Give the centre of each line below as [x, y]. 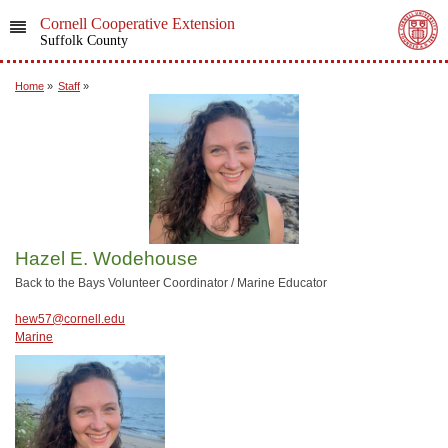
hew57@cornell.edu [70, 319]
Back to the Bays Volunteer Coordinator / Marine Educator [171, 283]
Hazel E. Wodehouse [106, 258]
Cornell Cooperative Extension [137, 23]
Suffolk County [83, 40]
